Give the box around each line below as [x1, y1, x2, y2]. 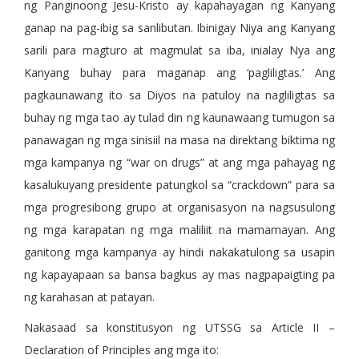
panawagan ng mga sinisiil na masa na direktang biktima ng [24, 132, 335, 148]
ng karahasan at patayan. [24, 289, 155, 305]
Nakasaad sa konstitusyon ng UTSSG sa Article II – [24, 320, 335, 336]
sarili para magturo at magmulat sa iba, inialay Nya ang [24, 42, 335, 58]
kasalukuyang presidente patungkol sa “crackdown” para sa [24, 177, 335, 193]
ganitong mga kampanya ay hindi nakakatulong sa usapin [24, 244, 335, 260]
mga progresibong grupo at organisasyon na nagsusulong [24, 200, 335, 216]
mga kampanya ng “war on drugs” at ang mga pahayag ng [24, 155, 335, 171]
